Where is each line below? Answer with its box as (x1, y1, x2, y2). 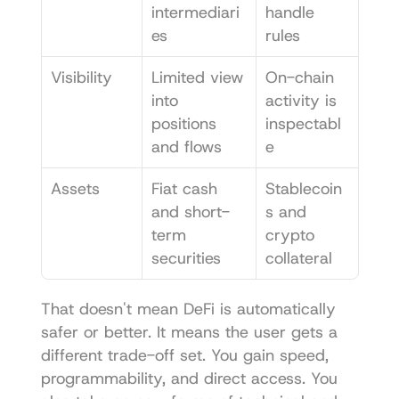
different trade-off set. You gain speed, (40, 344, 329, 366)
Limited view (151, 66, 244, 88)
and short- (151, 200, 230, 223)
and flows (151, 135, 222, 158)
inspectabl (265, 112, 341, 134)
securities (151, 247, 221, 269)
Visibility (50, 66, 112, 88)
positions (151, 112, 216, 134)
